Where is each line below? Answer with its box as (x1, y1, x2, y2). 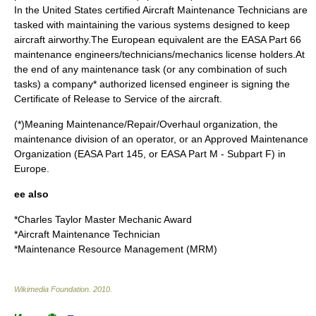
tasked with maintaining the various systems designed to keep (14, 19, 290, 30)
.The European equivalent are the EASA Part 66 (88, 34, 301, 45)
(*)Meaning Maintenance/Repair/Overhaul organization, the (14, 119, 278, 130)
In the (14, 4, 42, 16)
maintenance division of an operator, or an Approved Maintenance (14, 133, 308, 145)
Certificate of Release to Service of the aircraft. (14, 93, 222, 104)
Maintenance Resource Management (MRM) (18, 243, 217, 255)
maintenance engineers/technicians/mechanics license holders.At (14, 49, 305, 60)
